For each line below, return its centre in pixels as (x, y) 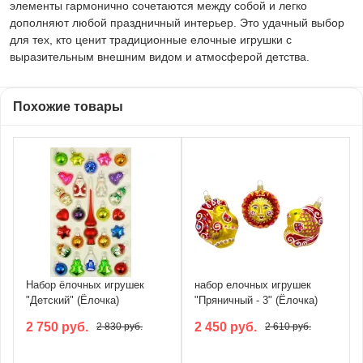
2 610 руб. (288, 326)
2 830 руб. (120, 326)
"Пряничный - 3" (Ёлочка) (256, 300)
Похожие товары (68, 106)
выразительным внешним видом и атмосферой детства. (160, 56)
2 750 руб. (57, 327)
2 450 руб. (226, 327)
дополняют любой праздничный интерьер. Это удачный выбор (177, 22)
